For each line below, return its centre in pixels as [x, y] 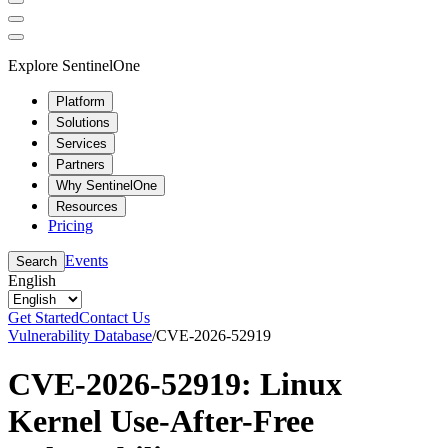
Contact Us [114, 317]
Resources [87, 206]
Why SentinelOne [106, 185]
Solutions [83, 122]
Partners [80, 164]
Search [36, 261]
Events [86, 260]
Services [81, 143]
